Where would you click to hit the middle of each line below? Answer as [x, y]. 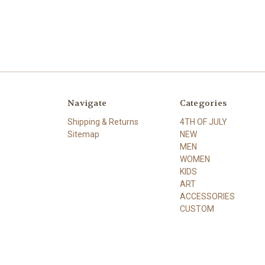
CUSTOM [197, 209]
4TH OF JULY [203, 122]
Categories [203, 103]
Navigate [87, 103]
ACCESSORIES [207, 196]
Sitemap [83, 134]
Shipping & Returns [103, 122]
